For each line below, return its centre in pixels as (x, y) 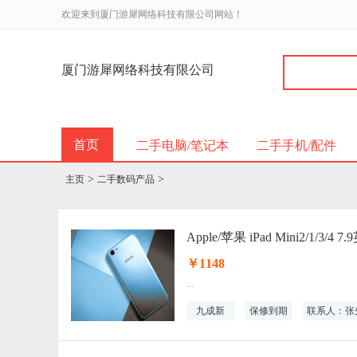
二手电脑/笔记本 (182, 145)
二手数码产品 (126, 179)
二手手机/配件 (296, 145)
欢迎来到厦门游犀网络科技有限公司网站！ (152, 14)
